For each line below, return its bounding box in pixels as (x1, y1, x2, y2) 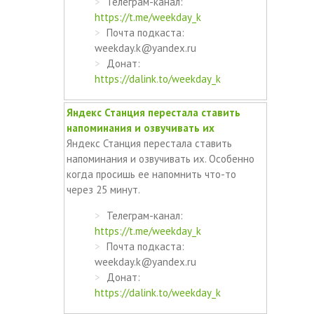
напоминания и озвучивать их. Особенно (66, 151, 254, 165)
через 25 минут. (66, 182, 142, 196)
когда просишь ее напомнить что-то (66, 167, 236, 181)
